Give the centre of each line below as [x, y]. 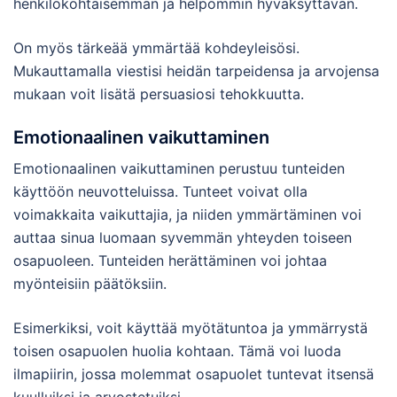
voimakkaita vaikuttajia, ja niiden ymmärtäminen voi [187, 214]
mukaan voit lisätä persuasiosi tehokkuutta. [159, 93]
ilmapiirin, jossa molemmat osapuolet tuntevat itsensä [194, 374]
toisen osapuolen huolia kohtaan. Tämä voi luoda [177, 350]
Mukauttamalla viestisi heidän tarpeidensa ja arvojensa [196, 70]
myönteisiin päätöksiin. [90, 283]
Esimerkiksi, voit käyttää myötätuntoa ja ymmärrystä [191, 327]
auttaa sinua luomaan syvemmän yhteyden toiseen [183, 237]
